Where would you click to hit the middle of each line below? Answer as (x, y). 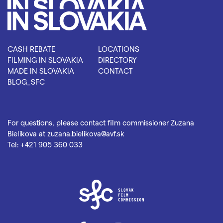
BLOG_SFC (26, 82)
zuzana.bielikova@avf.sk (86, 133)
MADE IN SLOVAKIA (41, 71)
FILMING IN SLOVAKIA (45, 60)
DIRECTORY (117, 60)
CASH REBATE (31, 49)
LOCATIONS (119, 49)
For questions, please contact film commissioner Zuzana (101, 122)
